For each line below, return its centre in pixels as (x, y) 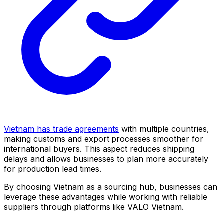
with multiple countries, (164, 129)
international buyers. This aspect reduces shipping (99, 149)
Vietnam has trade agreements (61, 129)
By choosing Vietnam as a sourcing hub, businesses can (111, 187)
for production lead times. (53, 169)
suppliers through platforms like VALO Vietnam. (94, 207)
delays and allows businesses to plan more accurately (106, 159)
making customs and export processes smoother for (104, 139)
